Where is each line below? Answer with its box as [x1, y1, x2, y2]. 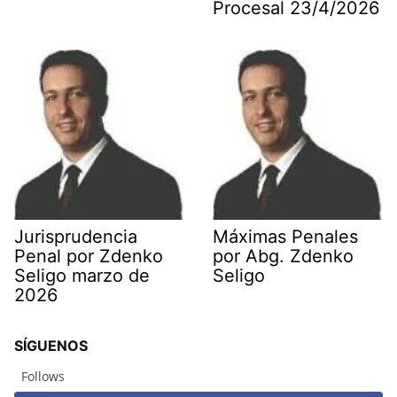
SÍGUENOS [14, 337, 88, 354]
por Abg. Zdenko [213, 245, 354, 267]
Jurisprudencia [14, 226, 137, 247]
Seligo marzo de [14, 265, 150, 286]
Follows [21, 368, 65, 385]
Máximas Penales [213, 226, 358, 247]
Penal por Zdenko [14, 245, 163, 267]
